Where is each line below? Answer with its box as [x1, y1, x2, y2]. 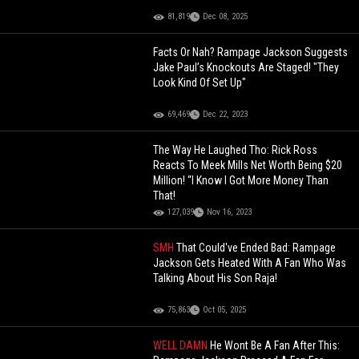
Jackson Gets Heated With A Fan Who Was [153, 256, 347, 270]
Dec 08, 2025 [203, 11, 248, 22]
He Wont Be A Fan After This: [210, 339, 341, 353]
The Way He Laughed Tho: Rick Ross [153, 143, 318, 157]
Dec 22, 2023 [203, 109, 248, 120]
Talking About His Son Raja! [153, 272, 278, 285]
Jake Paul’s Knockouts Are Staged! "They [153, 61, 340, 75]
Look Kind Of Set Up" [153, 76, 247, 90]
